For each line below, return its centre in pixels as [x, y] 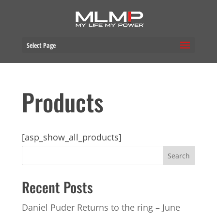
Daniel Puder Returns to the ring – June [101, 207]
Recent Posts [57, 187]
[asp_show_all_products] [71, 137]
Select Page [41, 45]
